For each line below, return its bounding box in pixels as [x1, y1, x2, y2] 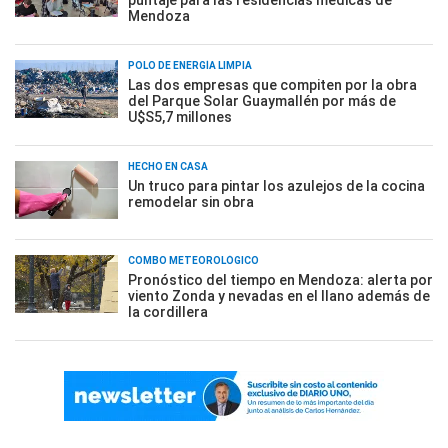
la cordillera [128, 303, 208, 320]
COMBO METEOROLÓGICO [128, 254, 259, 266]
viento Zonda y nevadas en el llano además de [128, 287, 430, 304]
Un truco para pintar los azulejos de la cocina [128, 177, 425, 194]
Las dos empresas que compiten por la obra [128, 76, 417, 93]
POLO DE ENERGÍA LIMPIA [128, 59, 252, 71]
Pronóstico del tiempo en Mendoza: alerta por [128, 271, 433, 288]
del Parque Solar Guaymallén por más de [128, 92, 396, 109]
